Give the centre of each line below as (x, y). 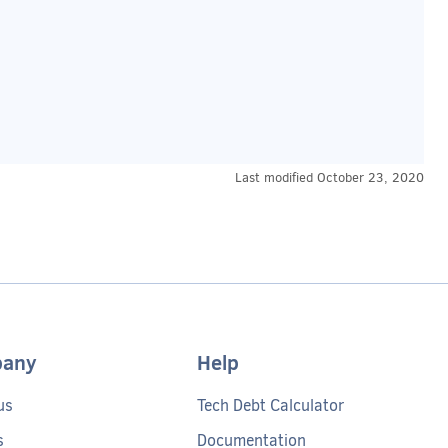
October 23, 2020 (370, 178)
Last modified (276, 178)
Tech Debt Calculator (270, 405)
